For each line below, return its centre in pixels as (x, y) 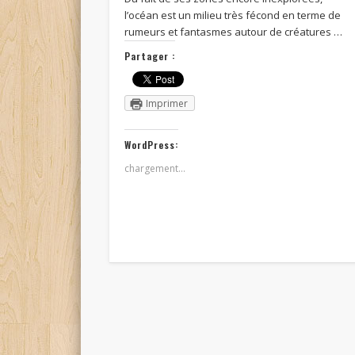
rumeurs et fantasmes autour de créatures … (234, 32)
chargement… (155, 168)
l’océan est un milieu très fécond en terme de (233, 15)
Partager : (150, 56)
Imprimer (167, 103)
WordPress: (152, 145)
